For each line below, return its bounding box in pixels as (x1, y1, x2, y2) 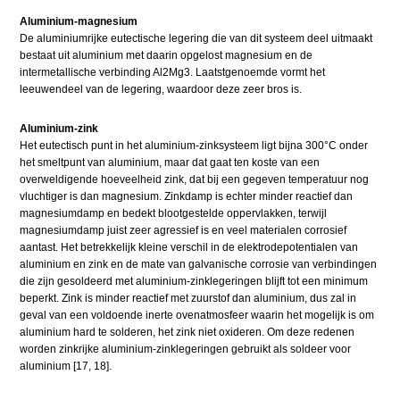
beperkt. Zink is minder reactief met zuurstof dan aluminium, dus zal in (20, 292, 357, 305)
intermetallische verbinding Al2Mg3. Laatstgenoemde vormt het (20, 66, 326, 79)
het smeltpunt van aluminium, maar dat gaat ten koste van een (20, 156, 321, 170)
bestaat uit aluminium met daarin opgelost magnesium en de (20, 49, 313, 62)
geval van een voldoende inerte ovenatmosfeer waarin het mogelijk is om (20, 309, 375, 322)
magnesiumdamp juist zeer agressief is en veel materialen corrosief (20, 224, 347, 237)
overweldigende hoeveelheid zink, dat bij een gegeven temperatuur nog (20, 173, 370, 187)
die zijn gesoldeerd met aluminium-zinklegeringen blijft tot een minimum (20, 275, 369, 288)
